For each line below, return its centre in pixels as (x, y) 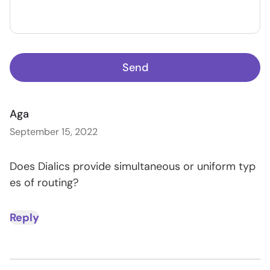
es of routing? (44, 183)
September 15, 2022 (54, 132)
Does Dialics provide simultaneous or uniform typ (133, 167)
